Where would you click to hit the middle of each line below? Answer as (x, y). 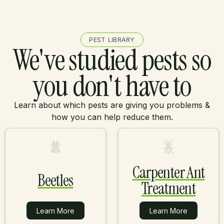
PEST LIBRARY (112, 39)
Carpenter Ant (168, 172)
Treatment (168, 188)
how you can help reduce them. (112, 117)
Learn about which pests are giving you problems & (112, 105)
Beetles (55, 180)
